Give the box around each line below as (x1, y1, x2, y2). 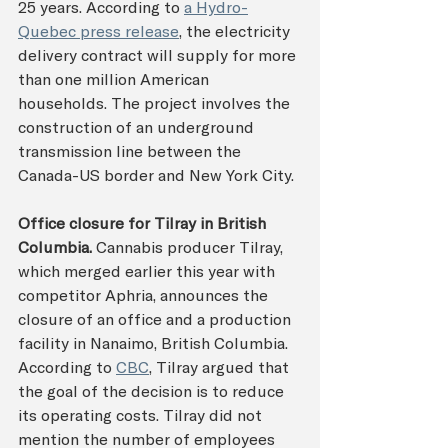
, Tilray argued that (149, 356, 293, 377)
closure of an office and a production (18, 308, 295, 329)
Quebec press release (18, 20, 179, 41)
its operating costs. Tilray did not (18, 404, 266, 425)
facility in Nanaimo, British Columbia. (18, 332, 292, 353)
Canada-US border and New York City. (18, 164, 294, 185)
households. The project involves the (18, 92, 294, 113)
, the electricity (179, 20, 294, 41)
